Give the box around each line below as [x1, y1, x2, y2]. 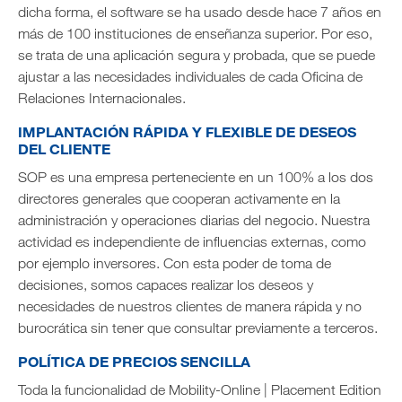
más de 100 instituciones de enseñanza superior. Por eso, [18, 25, 372, 41]
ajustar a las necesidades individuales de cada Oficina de [18, 68, 363, 84]
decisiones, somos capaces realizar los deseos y [18, 276, 313, 293]
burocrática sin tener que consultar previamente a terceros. [18, 319, 378, 336]
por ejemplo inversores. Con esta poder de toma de [18, 255, 331, 271]
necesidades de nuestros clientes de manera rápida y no [18, 298, 362, 314]
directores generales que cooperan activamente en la [18, 190, 340, 206]
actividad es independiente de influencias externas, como [18, 233, 366, 249]
